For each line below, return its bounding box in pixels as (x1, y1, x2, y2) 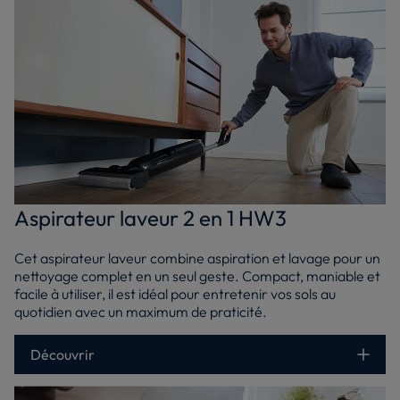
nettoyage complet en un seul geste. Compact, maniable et (14, 266, 380, 285)
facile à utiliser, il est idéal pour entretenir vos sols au (14, 284, 336, 303)
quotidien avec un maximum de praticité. (14, 302, 267, 321)
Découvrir (30, 345, 95, 363)
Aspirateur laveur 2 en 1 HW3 (14, 204, 287, 231)
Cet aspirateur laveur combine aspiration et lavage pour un (14, 248, 380, 267)
